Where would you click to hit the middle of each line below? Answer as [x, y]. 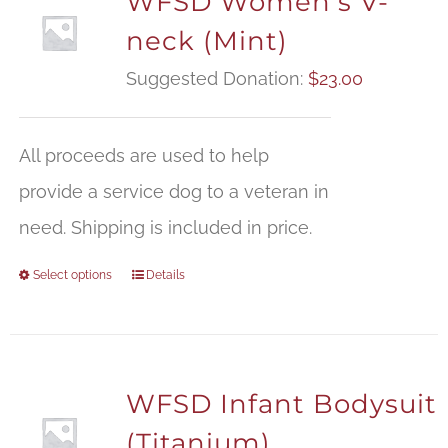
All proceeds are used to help [143, 156]
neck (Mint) [206, 41]
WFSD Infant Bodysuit [281, 404]
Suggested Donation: [216, 79]
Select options [72, 275]
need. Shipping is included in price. [165, 228]
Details [165, 275]
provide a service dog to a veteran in [173, 192]
